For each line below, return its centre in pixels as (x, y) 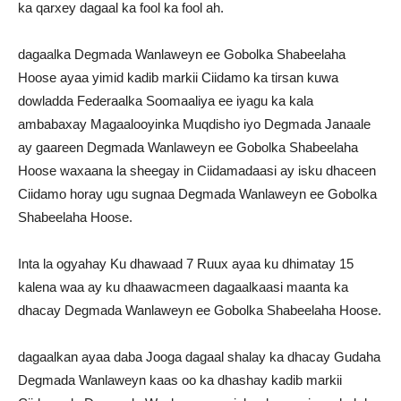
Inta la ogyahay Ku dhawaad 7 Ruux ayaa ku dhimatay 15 (186, 263)
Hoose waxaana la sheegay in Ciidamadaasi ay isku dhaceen (197, 170)
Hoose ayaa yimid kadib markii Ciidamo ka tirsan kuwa (178, 77)
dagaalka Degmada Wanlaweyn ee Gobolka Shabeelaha (182, 54)
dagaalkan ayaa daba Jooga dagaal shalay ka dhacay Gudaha (199, 356)
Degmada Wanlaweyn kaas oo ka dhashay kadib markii (180, 380)
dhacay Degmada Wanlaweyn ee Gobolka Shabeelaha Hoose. (200, 310)
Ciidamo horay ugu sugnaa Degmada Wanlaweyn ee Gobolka (197, 193)
